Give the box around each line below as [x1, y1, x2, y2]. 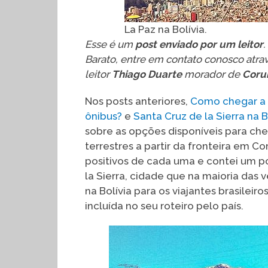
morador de [182, 68, 242, 80]
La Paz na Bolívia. [124, 23, 207, 35]
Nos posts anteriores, [85, 95, 190, 107]
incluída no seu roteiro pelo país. [85, 200, 246, 212]
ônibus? [85, 110, 122, 122]
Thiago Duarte [112, 68, 182, 80]
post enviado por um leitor [135, 38, 263, 50]
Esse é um [85, 38, 135, 50]
